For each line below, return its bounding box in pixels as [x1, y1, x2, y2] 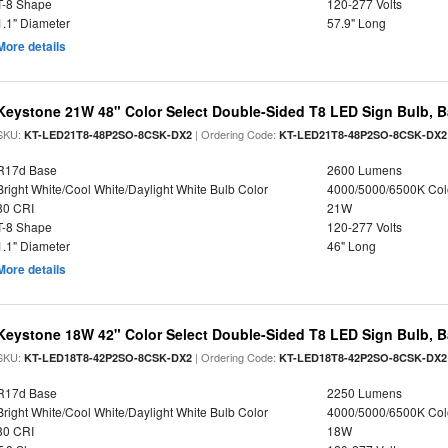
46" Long [326, 237, 376, 254]
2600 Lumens [326, 161, 402, 178]
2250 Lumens [326, 384, 402, 401]
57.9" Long [326, 14, 386, 31]
